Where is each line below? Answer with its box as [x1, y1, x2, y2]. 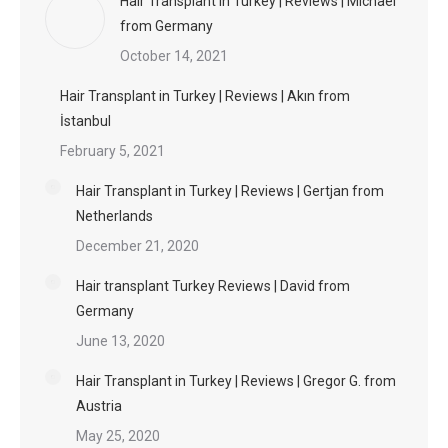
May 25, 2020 [76, 428, 160, 444]
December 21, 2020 [76, 238, 199, 254]
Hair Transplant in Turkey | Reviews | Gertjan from [76, 183, 384, 199]
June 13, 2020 [76, 333, 165, 349]
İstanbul [60, 113, 111, 129]
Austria [76, 398, 122, 414]
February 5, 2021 [60, 143, 165, 159]
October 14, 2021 [120, 48, 228, 64]
